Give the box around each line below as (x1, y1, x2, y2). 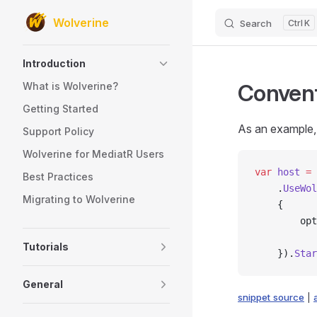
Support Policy (23, 125, 94, 137)
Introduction (23, 57, 86, 69)
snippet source (238, 292, 304, 303)
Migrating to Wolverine (23, 193, 135, 205)
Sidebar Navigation (23, 47, 120, 61)
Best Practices (23, 171, 93, 183)
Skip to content (23, 18, 88, 29)
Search (240, 18, 272, 29)
